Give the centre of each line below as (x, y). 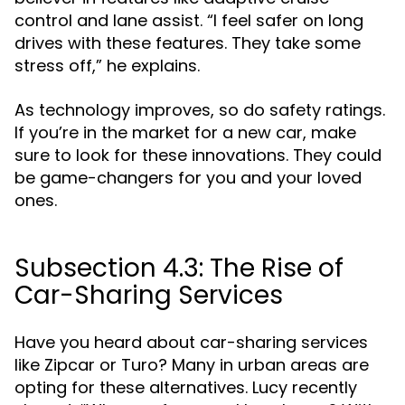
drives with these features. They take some (188, 43)
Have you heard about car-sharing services (191, 342)
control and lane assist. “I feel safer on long (189, 20)
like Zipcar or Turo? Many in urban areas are (192, 365)
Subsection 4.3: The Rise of (179, 268)
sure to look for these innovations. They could (198, 155)
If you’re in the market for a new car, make (185, 132)
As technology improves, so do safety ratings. (200, 110)
